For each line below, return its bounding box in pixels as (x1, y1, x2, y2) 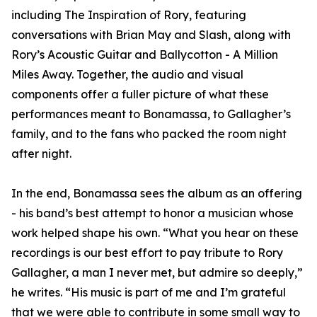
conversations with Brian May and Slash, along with (11, 28, 291, 42)
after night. (11, 146, 71, 161)
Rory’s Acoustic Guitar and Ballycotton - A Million (11, 47, 278, 62)
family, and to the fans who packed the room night (11, 127, 287, 142)
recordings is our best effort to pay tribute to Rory (11, 246, 283, 260)
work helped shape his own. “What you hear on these (11, 226, 299, 241)
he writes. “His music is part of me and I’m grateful (11, 285, 286, 300)
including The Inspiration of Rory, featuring (11, 8, 246, 23)
